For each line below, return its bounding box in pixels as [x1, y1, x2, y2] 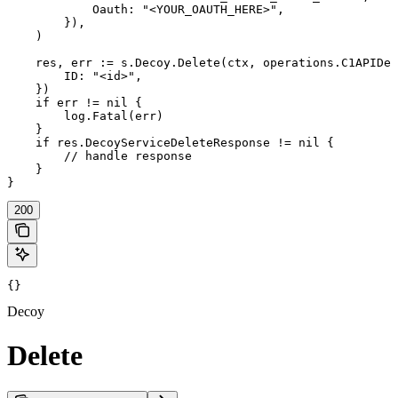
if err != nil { [7, 96, 142, 110]
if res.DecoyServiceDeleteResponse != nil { [7, 136, 334, 150]
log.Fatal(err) [7, 109, 163, 123]
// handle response [7, 149, 192, 163]
